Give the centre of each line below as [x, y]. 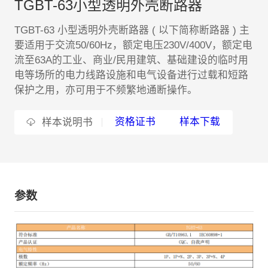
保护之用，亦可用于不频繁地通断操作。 [106, 90]
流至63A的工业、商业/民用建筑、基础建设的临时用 [131, 60]
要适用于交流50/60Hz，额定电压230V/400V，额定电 [133, 45]
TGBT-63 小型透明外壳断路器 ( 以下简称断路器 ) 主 [132, 31]
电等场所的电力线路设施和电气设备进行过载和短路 [131, 75]
